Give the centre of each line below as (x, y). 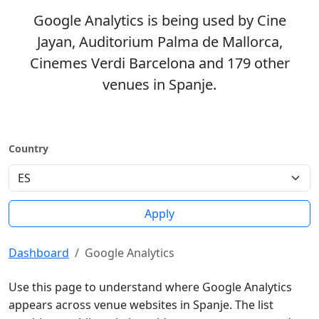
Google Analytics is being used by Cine (159, 20)
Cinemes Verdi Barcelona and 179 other (159, 63)
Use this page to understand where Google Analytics (150, 287)
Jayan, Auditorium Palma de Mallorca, (159, 42)
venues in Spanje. (159, 84)
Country (28, 148)
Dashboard (39, 253)
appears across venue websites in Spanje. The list (141, 305)
